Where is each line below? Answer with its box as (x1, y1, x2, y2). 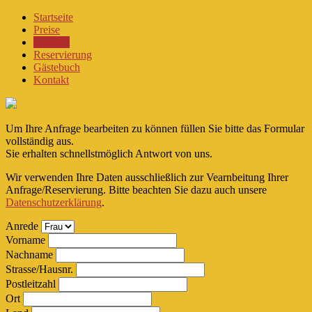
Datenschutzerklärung (6, 196, 102, 208)
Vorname (6, 234, 45, 246)
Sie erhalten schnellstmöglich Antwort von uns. (6, 148, 212, 159)
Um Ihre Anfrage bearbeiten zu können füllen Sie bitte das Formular (6, 123, 304, 134)
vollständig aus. (6, 135, 77, 147)
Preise (33, 24, 60, 36)
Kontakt (33, 74, 69, 86)
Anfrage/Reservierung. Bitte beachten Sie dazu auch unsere (6, 184, 267, 196)
